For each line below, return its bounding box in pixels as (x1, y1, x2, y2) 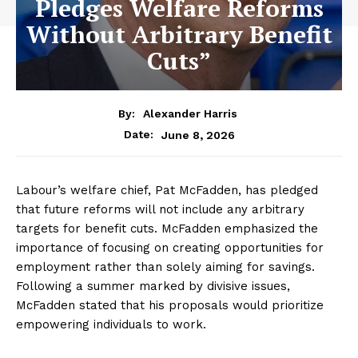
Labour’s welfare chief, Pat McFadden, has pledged (16, 183, 318, 198)
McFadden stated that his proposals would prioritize (16, 298, 324, 313)
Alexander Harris (143, 107, 237, 121)
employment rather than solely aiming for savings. (16, 260, 315, 275)
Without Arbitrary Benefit (26, 18, 332, 50)
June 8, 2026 (161, 128, 235, 141)
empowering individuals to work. (16, 317, 206, 332)
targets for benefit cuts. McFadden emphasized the (16, 221, 318, 237)
